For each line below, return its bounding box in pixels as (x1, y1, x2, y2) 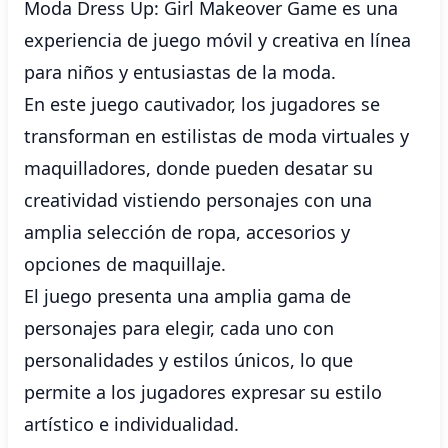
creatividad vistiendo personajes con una (24, 188, 372, 212)
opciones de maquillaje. (24, 252, 226, 276)
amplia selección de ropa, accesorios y (24, 220, 350, 244)
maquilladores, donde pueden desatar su (24, 156, 373, 180)
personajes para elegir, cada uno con (24, 316, 334, 340)
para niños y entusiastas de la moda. (24, 60, 336, 84)
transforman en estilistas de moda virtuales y (24, 124, 409, 148)
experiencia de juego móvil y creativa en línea (24, 28, 411, 52)
